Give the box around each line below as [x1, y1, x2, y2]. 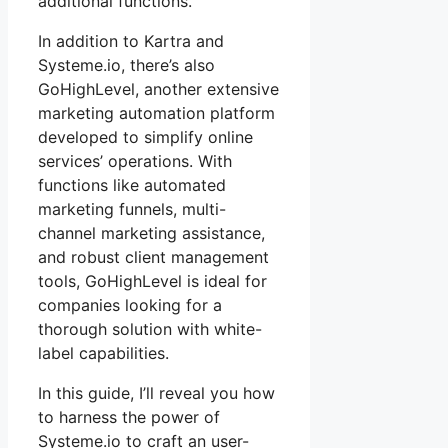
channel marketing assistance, [38, 222, 265, 243]
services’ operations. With [38, 150, 232, 171]
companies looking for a [38, 294, 222, 315]
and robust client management [38, 246, 269, 267]
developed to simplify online [38, 126, 253, 147]
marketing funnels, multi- [38, 198, 226, 219]
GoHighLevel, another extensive [38, 78, 279, 99]
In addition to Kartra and [38, 30, 224, 51]
